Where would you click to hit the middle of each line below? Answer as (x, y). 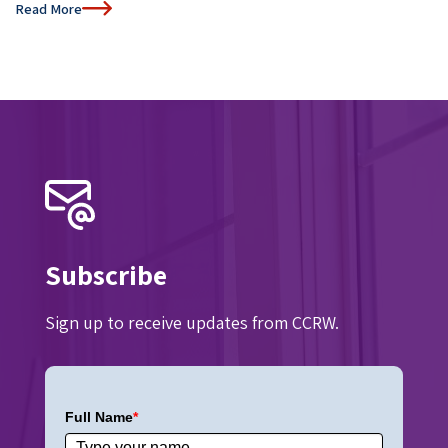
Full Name (99, 416)
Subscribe (106, 274)
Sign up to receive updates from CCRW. (192, 322)
